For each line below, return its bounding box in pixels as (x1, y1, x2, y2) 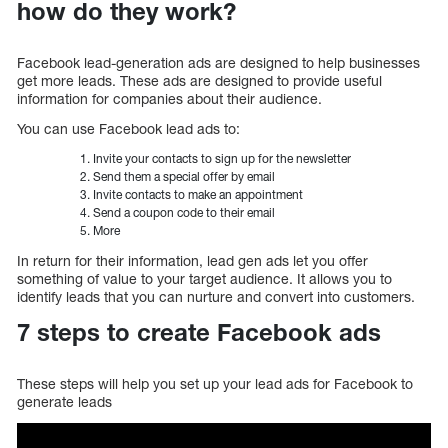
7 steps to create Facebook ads (17, 317, 381, 346)
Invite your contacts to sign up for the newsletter (93, 150, 351, 166)
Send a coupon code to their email (93, 204, 275, 220)
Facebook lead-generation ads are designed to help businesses (17, 53, 420, 71)
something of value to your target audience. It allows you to (17, 269, 392, 287)
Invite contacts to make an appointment (93, 186, 303, 202)
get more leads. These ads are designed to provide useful (17, 71, 382, 89)
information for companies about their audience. (17, 89, 322, 107)
